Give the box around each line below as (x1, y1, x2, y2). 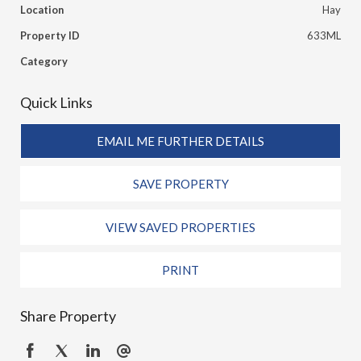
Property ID (20, 29, 80, 42)
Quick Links (20, 93, 93, 111)
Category (20, 55, 68, 68)
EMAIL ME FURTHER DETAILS (97, 133, 264, 148)
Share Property (20, 307, 116, 326)
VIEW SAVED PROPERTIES (106, 219, 255, 234)
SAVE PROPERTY (132, 176, 229, 192)
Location (20, 3, 64, 16)
